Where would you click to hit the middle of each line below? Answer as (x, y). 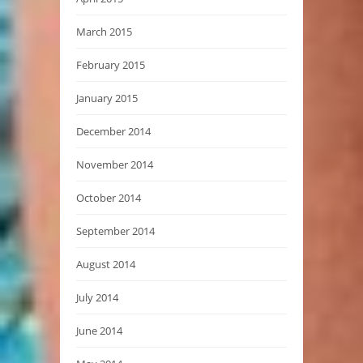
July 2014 (97, 297)
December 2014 (113, 131)
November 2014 (115, 164)
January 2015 (107, 98)
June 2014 (99, 330)
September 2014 (115, 231)
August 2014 (106, 264)
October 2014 (109, 197)
